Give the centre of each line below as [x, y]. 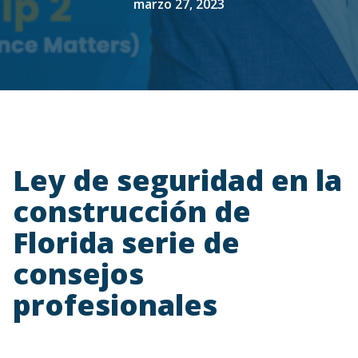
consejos [78, 274]
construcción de [132, 211]
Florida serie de [126, 243]
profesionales [115, 305]
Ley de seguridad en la [177, 180]
